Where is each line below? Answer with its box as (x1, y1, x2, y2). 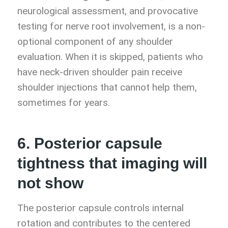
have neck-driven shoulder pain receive (17, 66, 182, 78)
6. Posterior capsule (17, 135, 162, 152)
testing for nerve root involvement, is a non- (17, 20, 205, 33)
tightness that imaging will (17, 155, 207, 172)
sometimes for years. (17, 97, 110, 109)
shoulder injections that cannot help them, (17, 81, 197, 94)
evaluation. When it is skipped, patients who (17, 51, 203, 63)
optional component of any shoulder (17, 36, 173, 48)
